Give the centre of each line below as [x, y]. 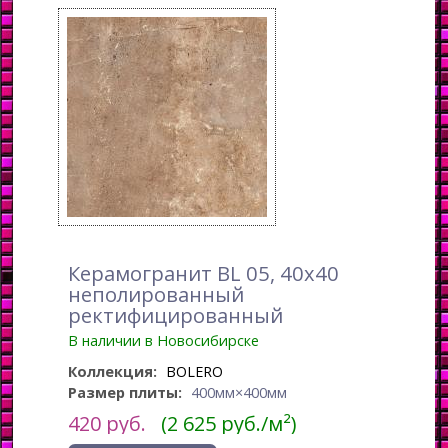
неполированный [156, 293]
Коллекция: [115, 371]
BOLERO [195, 371]
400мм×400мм [239, 392]
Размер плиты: [127, 392]
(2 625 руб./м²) [229, 423]
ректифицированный [176, 314]
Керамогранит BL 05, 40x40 [204, 272]
